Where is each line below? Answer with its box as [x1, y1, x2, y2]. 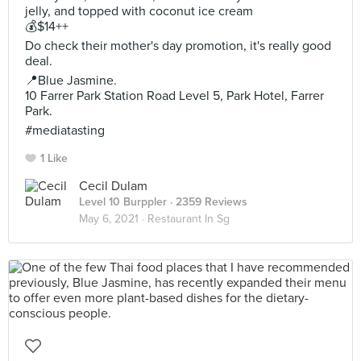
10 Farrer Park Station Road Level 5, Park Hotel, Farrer [25, 88, 324, 104]
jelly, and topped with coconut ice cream [25, 3, 253, 19]
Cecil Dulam [79, 178, 147, 194]
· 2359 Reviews [167, 195, 247, 209]
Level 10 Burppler [79, 195, 167, 209]
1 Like [40, 151, 68, 165]
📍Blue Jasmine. [25, 73, 117, 89]
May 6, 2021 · [79, 212, 147, 226]
